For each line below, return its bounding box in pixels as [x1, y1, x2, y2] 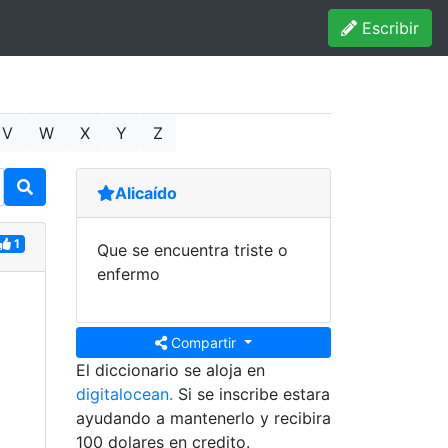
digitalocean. [76, 384, 173, 404]
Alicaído [115, 183, 177, 203]
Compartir [167, 334, 241, 351]
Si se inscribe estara [173, 384, 330, 404]
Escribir [357, 18, 419, 38]
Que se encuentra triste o [97, 240, 288, 260]
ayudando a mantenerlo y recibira [76, 408, 331, 428]
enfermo [97, 264, 160, 284]
